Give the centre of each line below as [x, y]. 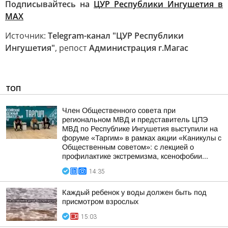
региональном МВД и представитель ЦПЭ [135, 120]
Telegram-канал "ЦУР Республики [116, 36]
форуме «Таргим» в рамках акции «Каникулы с [142, 138]
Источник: [26, 36]
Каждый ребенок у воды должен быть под [134, 192]
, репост [72, 48]
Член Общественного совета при [119, 110]
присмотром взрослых [100, 202]
